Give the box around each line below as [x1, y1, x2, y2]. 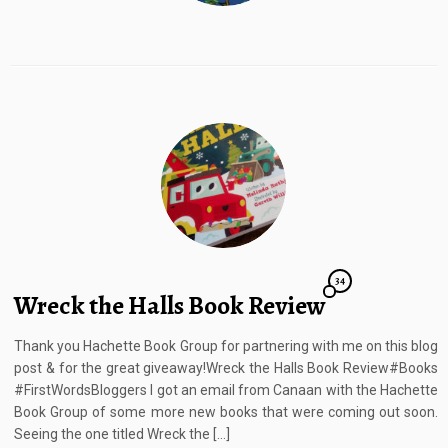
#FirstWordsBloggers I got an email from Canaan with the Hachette [14, 382, 438, 399]
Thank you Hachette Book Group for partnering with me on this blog [14, 338, 438, 355]
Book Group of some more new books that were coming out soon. [14, 404, 438, 421]
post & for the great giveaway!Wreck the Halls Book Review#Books [14, 360, 438, 377]
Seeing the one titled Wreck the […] [14, 426, 231, 443]
